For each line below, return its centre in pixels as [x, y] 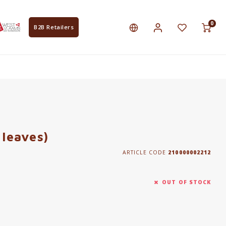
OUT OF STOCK [186, 182]
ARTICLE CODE [144, 152]
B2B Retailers [54, 27]
